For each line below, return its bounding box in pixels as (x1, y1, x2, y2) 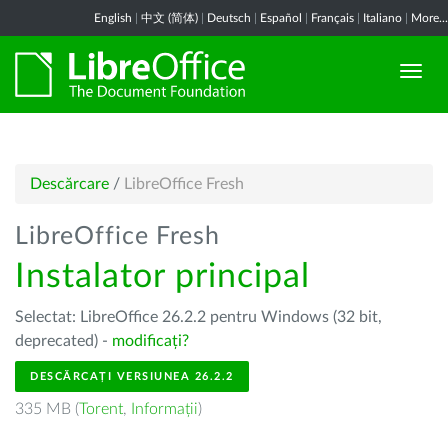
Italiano (363, 12, 402, 24)
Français (311, 12, 354, 24)
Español (260, 12, 302, 24)
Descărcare (30, 176, 109, 192)
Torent (79, 401, 123, 417)
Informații (131, 401, 198, 417)
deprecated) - (15, 333, 112, 349)
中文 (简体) (141, 12, 198, 24)
